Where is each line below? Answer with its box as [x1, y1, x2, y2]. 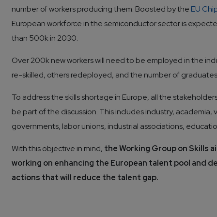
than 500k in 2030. [12, 32, 78, 43]
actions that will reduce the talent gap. [12, 172, 158, 183]
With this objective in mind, [12, 143, 104, 154]
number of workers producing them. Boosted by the [12, 3, 191, 14]
